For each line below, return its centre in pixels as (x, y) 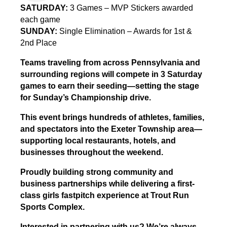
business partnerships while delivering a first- (107, 184)
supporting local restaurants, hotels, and (98, 141)
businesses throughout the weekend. (91, 153)
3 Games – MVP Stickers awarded (130, 8)
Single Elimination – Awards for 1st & (124, 31)
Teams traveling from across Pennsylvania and (110, 63)
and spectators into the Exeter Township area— (111, 129)
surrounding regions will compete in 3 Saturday (111, 74)
